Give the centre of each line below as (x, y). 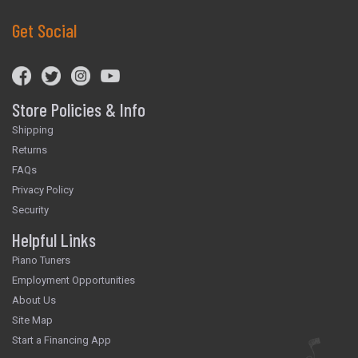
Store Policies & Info (79, 110)
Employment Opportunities (74, 280)
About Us (34, 300)
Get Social (44, 30)
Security (30, 210)
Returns (30, 150)
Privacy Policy (43, 190)
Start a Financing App (62, 340)
